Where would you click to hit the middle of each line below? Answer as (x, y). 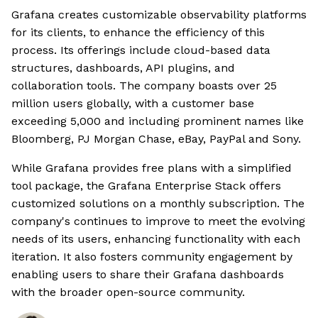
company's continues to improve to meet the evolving (158, 221)
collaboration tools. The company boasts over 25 (144, 86)
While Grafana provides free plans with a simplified (152, 168)
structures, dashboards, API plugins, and (123, 68)
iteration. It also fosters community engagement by (152, 257)
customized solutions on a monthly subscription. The (158, 204)
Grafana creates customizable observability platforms (159, 15)
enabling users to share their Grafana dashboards (148, 275)
